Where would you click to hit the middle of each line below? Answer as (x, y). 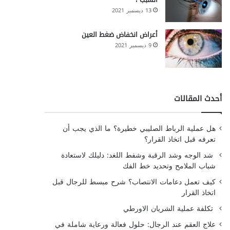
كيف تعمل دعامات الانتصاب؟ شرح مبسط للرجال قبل (134, 182)
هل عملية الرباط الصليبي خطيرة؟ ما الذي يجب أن (139, 129)
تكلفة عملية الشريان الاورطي (169, 209)
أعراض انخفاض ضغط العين (119, 35)
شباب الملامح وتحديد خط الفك (169, 166)
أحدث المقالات (198, 99)
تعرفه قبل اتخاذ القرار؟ (180, 139)
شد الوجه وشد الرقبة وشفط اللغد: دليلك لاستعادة (138, 155)
